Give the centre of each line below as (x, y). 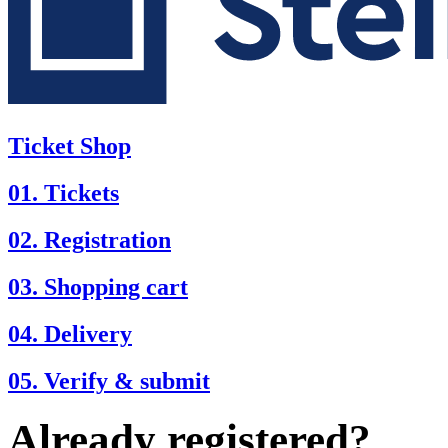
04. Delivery (70, 333)
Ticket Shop (69, 146)
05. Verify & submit (109, 380)
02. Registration (89, 239)
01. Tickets (63, 192)
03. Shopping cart (98, 286)
